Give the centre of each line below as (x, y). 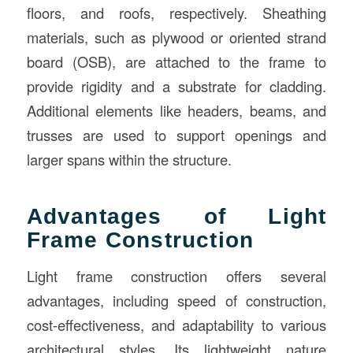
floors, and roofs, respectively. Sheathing (176, 12)
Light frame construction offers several (176, 276)
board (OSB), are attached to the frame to (176, 61)
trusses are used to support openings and (176, 134)
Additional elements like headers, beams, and (176, 110)
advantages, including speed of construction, (176, 301)
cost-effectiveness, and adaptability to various (176, 325)
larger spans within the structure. (129, 159)
